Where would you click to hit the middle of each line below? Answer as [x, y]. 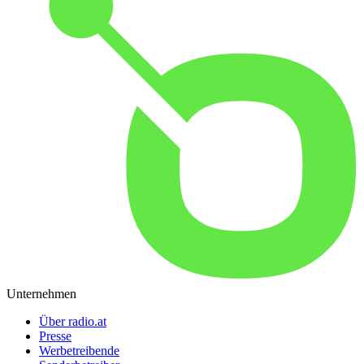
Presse [55, 336]
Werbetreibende [79, 351]
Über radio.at [73, 322]
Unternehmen [41, 294]
